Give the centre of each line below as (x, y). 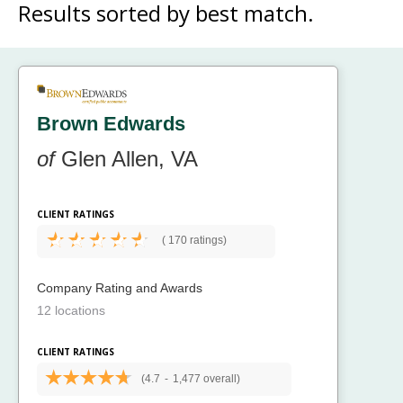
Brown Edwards (111, 123)
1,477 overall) (206, 378)
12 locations (71, 310)
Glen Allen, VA (126, 158)
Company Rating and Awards (120, 287)
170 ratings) (196, 240)
